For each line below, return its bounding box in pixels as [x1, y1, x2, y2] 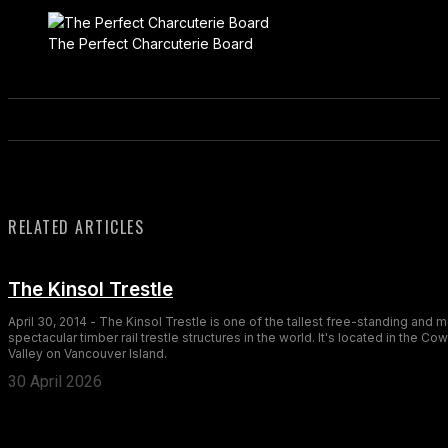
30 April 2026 [8, 371, 102, 391]
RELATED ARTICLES [8, 214, 144, 239]
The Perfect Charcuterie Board [48, 34, 253, 52]
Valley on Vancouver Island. [8, 345, 167, 361]
